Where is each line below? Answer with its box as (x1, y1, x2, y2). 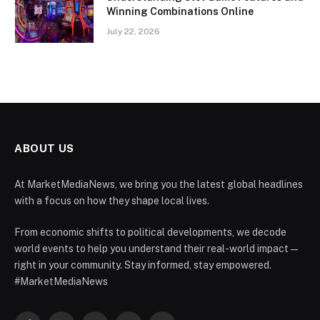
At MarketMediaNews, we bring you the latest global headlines (14, 179, 303, 191)
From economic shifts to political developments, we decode (14, 226, 286, 239)
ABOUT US (14, 142, 74, 155)
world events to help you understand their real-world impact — (14, 243, 298, 255)
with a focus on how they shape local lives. (14, 195, 209, 207)
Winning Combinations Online (106, 6, 254, 18)
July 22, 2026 (106, 26, 160, 37)
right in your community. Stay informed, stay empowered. (14, 259, 271, 271)
